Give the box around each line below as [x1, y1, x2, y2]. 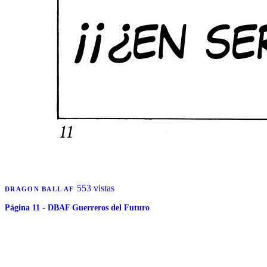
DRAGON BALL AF [5, 185, 77, 193]
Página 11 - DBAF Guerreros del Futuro [5, 203, 150, 213]
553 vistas [76, 183, 114, 194]
